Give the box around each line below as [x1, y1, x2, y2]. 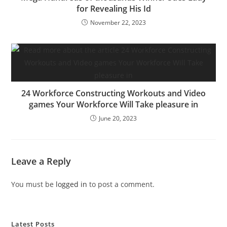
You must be [11, 179, 56, 189]
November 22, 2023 [90, 18, 146, 27]
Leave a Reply [11, 155, 71, 167]
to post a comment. [87, 179, 155, 189]
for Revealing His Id [76, 3, 151, 14]
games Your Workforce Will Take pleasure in [29, 98, 198, 110]
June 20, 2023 [99, 113, 137, 123]
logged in [56, 179, 88, 189]
